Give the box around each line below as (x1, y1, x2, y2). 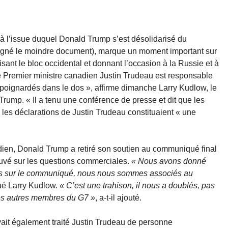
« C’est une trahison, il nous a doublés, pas (60, 181, 215, 190)
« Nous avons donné (131, 157, 206, 166)
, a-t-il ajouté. (95, 193, 141, 203)
